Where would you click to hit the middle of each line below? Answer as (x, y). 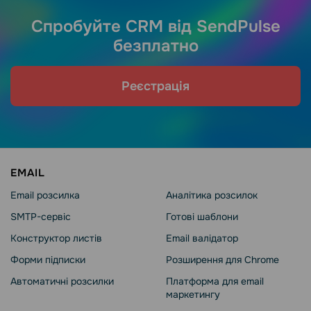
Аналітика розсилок (212, 195)
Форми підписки (48, 260)
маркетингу (193, 295)
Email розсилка (45, 195)
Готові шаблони (202, 217)
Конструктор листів (56, 238)
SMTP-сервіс (41, 217)
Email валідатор (202, 238)
